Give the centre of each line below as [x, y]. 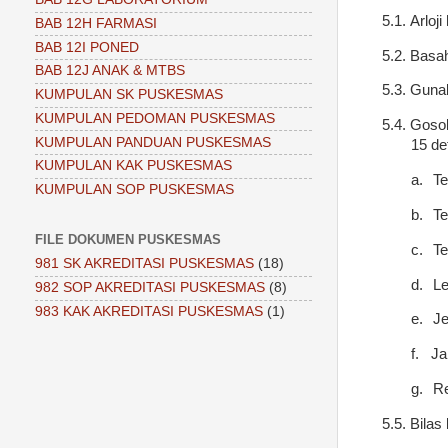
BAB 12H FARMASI [96, 23]
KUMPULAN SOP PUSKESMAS [134, 190]
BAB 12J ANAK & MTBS [110, 71]
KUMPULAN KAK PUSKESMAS [133, 166]
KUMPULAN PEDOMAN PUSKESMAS [155, 118]
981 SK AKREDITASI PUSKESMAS [144, 264]
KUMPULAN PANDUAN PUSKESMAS [153, 142]
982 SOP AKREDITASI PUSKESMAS [150, 288]
